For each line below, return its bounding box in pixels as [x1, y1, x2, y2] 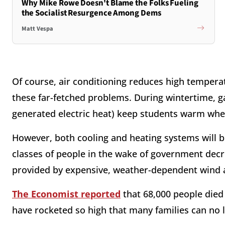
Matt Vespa [21, 24, 53, 34]
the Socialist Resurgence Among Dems [21, 7, 161, 19]
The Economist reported [12, 188, 121, 200]
